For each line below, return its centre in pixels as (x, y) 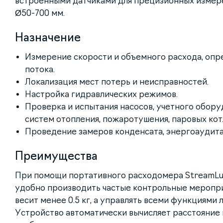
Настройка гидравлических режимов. (101, 94)
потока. (40, 69)
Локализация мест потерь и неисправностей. (117, 82)
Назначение (48, 38)
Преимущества (56, 156)
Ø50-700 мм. (40, 13)
